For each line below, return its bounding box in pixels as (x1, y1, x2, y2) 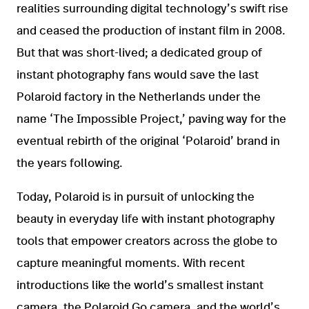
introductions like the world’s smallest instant (17, 279, 263, 292)
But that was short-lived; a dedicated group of (17, 47, 262, 59)
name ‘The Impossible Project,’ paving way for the (17, 113, 286, 126)
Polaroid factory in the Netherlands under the (17, 91, 261, 103)
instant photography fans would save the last (17, 69, 259, 81)
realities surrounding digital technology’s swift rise (17, 3, 288, 15)
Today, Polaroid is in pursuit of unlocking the (17, 191, 255, 203)
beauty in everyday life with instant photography (17, 213, 275, 226)
